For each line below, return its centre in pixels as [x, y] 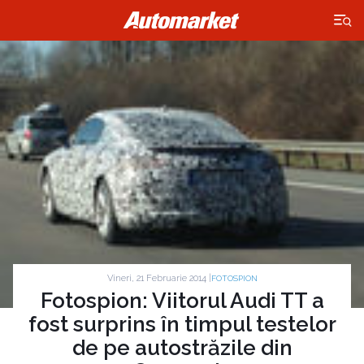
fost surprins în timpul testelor [182, 325]
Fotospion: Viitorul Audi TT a [182, 301]
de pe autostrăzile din [182, 348]
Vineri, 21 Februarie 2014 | [159, 278]
